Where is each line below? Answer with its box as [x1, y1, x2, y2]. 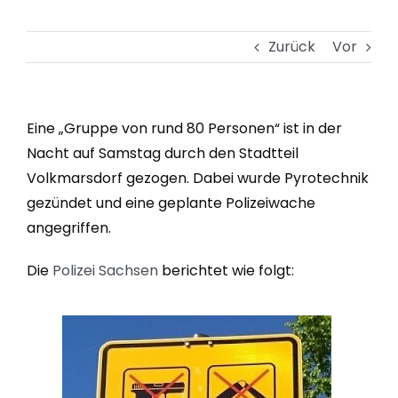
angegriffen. [26, 217, 111, 238]
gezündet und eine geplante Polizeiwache [26, 192, 315, 213]
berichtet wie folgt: [157, 259, 294, 281]
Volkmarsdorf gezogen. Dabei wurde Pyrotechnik [26, 167, 369, 188]
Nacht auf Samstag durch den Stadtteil [26, 142, 298, 163]
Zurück [268, 36, 315, 57]
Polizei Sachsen [52, 259, 158, 281]
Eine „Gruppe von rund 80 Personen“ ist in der [26, 117, 342, 139]
